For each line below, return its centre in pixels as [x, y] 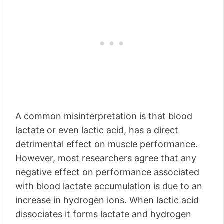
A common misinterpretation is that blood [104, 116]
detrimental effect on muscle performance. [107, 144]
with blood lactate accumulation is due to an [109, 186]
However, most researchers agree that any [106, 158]
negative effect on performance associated [107, 172]
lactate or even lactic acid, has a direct [97, 130]
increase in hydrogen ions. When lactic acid [107, 200]
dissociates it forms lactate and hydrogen [103, 214]
